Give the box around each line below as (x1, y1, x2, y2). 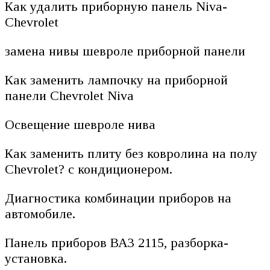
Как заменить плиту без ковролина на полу (5, 145, 257, 161)
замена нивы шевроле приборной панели (5, 43, 245, 58)
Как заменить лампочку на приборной (5, 72, 228, 87)
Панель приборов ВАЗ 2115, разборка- (5, 234, 228, 250)
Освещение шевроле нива (5, 116, 155, 132)
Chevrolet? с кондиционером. (5, 161, 172, 177)
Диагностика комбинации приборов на (5, 190, 231, 206)
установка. (5, 250, 67, 266)
